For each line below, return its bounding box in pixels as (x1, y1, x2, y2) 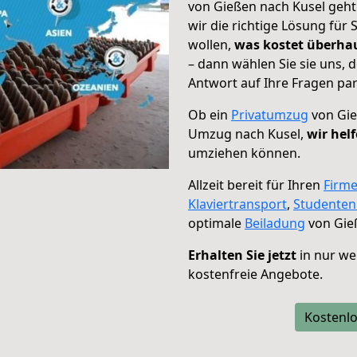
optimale (188, 214, 245, 232)
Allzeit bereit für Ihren (188, 176, 324, 194)
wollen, (188, 36, 234, 53)
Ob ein (188, 106, 231, 124)
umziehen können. (188, 144, 300, 162)
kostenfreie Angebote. (188, 265, 323, 283)
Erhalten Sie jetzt (188, 246, 296, 264)
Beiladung (245, 214, 305, 232)
